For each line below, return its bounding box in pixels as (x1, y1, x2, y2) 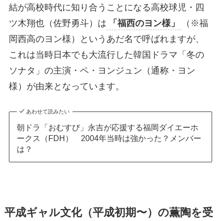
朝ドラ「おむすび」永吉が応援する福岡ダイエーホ (16, 123, 198, 132)
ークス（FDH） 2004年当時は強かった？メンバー (16, 134, 201, 143)
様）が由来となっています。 (8, 81, 124, 91)
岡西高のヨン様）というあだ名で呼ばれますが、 (8, 34, 204, 44)
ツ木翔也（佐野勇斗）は (8, 18, 107, 28)
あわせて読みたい (26, 109, 70, 115)
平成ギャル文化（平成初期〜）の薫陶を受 (4, 206, 213, 219)
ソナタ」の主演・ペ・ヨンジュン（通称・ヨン (8, 65, 195, 75)
